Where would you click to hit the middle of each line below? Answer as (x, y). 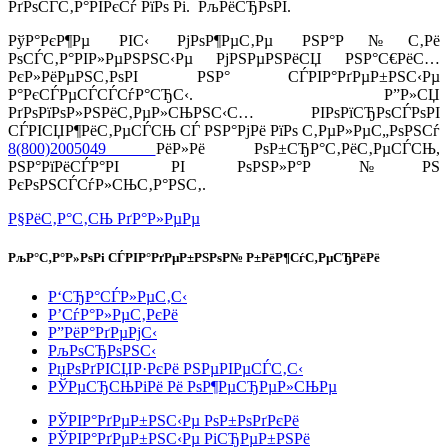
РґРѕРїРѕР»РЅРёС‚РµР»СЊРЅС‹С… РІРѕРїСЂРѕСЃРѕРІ (224, 112)
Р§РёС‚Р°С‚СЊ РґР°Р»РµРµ (104, 218)
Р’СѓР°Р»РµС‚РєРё (113, 314)
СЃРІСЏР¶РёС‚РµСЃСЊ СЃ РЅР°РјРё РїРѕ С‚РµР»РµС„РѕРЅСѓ (224, 130)
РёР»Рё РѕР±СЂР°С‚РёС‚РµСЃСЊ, (297, 148)
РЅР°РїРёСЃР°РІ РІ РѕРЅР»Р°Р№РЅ (224, 166)
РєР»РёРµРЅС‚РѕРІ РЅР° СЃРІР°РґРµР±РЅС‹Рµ (224, 76)
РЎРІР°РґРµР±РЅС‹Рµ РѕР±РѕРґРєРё (173, 420)
